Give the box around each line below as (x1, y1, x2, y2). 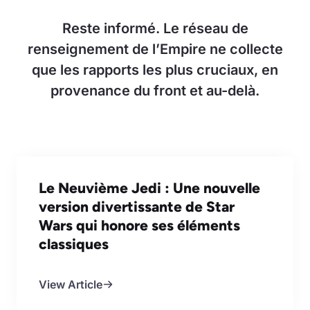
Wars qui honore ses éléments (39, 216, 240, 234)
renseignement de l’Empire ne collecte (27, 40, 283, 57)
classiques (39, 235, 109, 253)
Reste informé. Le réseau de (62, 19, 248, 37)
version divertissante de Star (39, 197, 235, 215)
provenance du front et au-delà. (51, 82, 259, 99)
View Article (39, 277, 102, 291)
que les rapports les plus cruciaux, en (32, 61, 278, 78)
